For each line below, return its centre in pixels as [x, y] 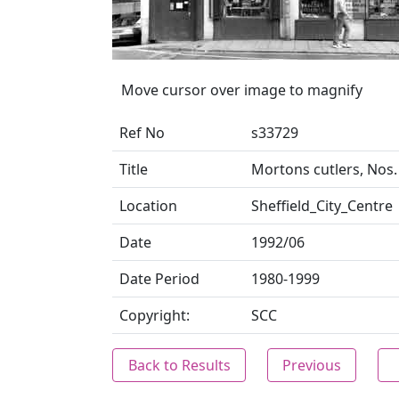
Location [148, 206]
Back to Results [179, 365]
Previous [312, 365]
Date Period [159, 279]
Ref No [142, 133]
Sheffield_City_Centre [322, 206]
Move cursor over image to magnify [242, 90]
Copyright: [155, 315]
